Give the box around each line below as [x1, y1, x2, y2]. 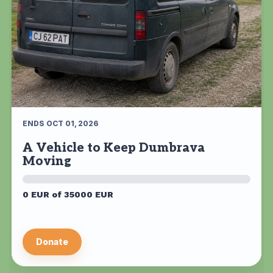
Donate [36, 236, 68, 247]
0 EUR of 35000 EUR [23, 190, 113, 200]
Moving [23, 154, 71, 169]
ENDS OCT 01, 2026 [23, 119, 99, 129]
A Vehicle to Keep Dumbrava [23, 141, 205, 156]
